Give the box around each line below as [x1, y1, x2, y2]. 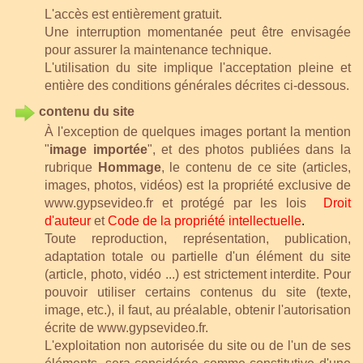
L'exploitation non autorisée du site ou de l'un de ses [45, 338, 351, 352]
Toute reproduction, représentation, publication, [45, 231, 351, 246]
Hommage [92, 160, 161, 174]
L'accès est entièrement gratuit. [45, 6, 222, 21]
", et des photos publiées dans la [147, 142, 352, 156]
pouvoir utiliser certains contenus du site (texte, [45, 284, 351, 299]
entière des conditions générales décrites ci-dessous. [45, 78, 349, 92]
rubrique [45, 160, 92, 174]
